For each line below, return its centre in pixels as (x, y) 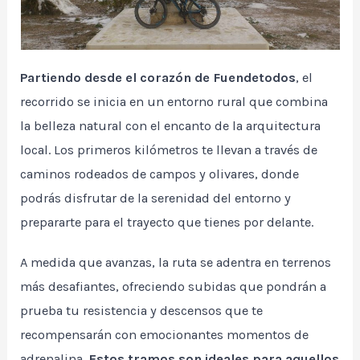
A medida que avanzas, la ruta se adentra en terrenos (176, 263)
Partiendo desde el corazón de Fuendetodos (158, 78)
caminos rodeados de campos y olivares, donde (160, 174)
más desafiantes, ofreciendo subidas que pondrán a (174, 287)
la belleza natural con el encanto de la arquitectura (171, 126)
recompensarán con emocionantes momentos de (165, 335)
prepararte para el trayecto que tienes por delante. (167, 223)
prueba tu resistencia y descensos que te (142, 311)
